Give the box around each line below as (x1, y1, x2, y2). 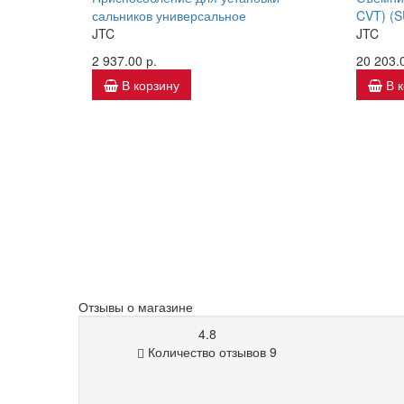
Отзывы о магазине (78, 298, 193, 316)
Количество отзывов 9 (144, 343, 277, 361)
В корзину (122, 76, 179, 94)
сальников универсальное (92, 6, 246, 24)
